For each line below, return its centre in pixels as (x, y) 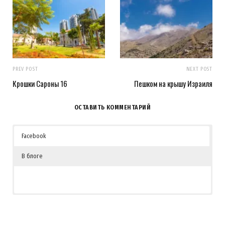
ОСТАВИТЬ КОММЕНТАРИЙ (113, 107)
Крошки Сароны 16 (40, 83)
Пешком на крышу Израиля (173, 83)
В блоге (32, 156)
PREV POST (25, 69)
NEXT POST (199, 69)
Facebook (34, 136)
